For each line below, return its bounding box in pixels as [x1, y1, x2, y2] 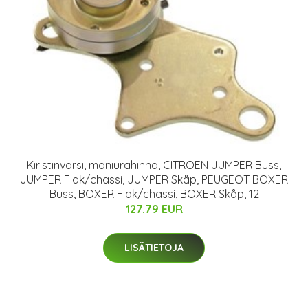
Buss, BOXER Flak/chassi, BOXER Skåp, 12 [49, 187, 259, 201]
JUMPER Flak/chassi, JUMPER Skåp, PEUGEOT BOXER [20, 173, 288, 187]
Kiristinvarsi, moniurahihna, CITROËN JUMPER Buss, [27, 158, 281, 173]
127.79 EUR [125, 202, 183, 217]
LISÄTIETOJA [124, 241, 184, 254]
